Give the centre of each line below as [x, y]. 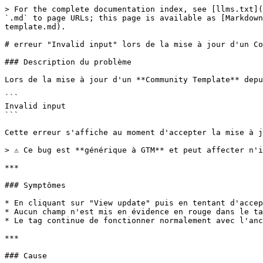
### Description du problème [68, 62]
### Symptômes [35, 185]
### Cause [26, 256]
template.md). [35, 27]
